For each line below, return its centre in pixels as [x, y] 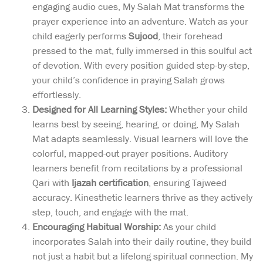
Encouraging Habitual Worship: [97, 226]
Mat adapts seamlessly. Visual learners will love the [140, 138]
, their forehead [190, 36]
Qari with [52, 182]
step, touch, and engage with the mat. [110, 212]
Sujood [143, 36]
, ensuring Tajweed [188, 182]
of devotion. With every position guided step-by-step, [141, 65]
